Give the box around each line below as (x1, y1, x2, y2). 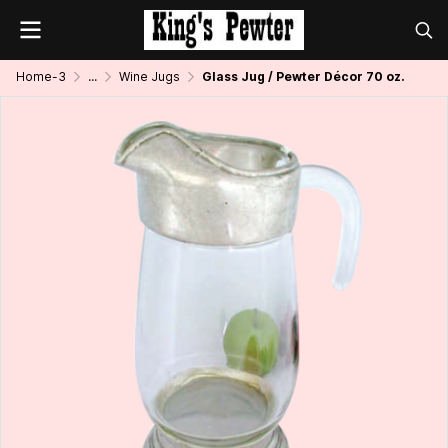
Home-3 (16, 69, 66, 84)
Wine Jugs (119, 69, 180, 84)
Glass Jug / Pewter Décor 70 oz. (202, 69, 405, 84)
